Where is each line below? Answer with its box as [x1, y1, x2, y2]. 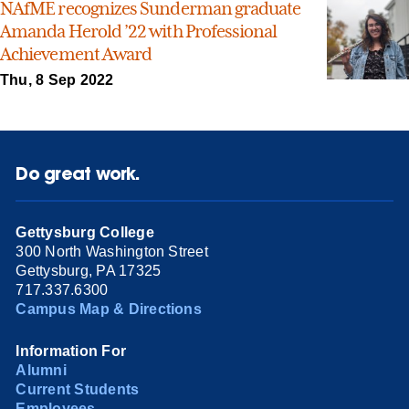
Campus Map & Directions [16, 300, 202, 317]
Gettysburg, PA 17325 [16, 262, 162, 278]
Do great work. [16, 162, 141, 185]
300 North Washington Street [16, 243, 208, 259]
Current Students [16, 381, 140, 397]
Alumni [16, 362, 67, 378]
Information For [16, 342, 127, 359]
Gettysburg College [16, 224, 154, 240]
